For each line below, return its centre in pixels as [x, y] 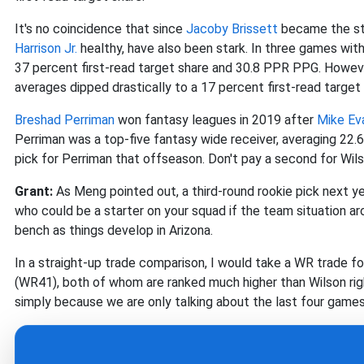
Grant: [35, 192]
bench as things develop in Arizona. [114, 231]
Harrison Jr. [46, 49]
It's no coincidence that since [100, 29]
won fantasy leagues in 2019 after [216, 120]
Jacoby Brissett [232, 29]
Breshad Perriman [65, 120]
